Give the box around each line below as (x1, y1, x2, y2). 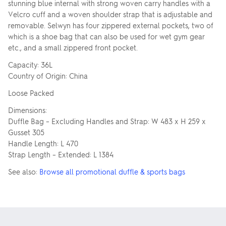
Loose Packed (8, 88, 54, 97)
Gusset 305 (8, 128, 44, 137)
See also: (8, 167, 39, 176)
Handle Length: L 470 (8, 139, 78, 148)
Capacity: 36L (8, 60, 52, 69)
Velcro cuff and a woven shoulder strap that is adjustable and (8, 10, 212, 19)
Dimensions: (8, 105, 47, 115)
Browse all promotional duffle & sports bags (39, 167, 185, 176)
